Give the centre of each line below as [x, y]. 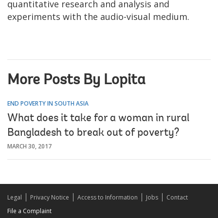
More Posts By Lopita [76, 81]
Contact [177, 197]
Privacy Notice [50, 197]
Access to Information [108, 197]
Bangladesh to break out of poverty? [93, 133]
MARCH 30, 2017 [29, 146]
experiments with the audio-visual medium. [98, 16]
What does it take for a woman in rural [98, 118]
